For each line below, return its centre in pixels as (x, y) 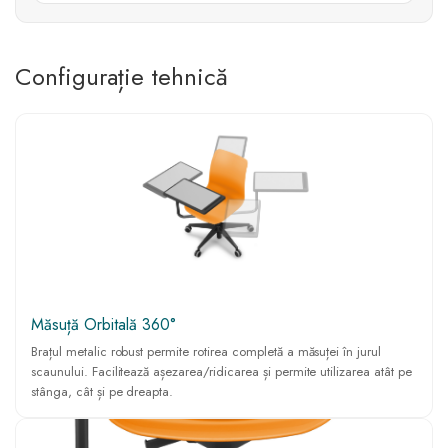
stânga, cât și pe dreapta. (102, 391)
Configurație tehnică (121, 76)
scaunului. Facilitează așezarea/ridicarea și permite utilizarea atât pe (221, 371)
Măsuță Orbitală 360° (103, 324)
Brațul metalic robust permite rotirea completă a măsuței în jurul (206, 351)
